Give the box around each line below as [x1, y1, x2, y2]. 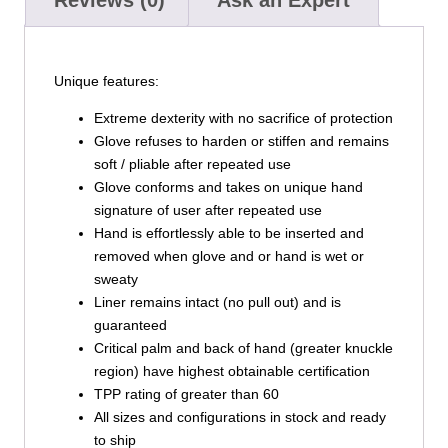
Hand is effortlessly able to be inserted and [93, 225, 364, 242]
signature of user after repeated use [93, 202, 322, 219]
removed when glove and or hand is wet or [93, 248, 364, 265]
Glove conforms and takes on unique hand [93, 179, 363, 196]
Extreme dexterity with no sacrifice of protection [93, 110, 393, 127]
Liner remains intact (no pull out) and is [93, 294, 341, 311]
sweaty [93, 271, 138, 288]
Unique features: [53, 73, 159, 90]
